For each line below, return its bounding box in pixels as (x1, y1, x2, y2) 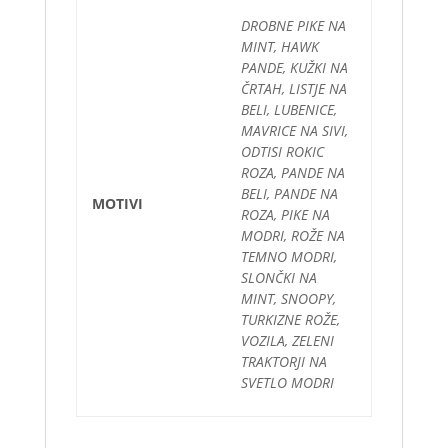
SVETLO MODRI (240, 373, 334, 392)
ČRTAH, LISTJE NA (240, 79, 347, 98)
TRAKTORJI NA (240, 352, 327, 371)
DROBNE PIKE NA (240, 16, 346, 35)
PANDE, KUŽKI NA (240, 58, 348, 77)
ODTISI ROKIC (240, 142, 324, 161)
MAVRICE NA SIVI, (240, 121, 348, 140)
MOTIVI (91, 194, 143, 213)
